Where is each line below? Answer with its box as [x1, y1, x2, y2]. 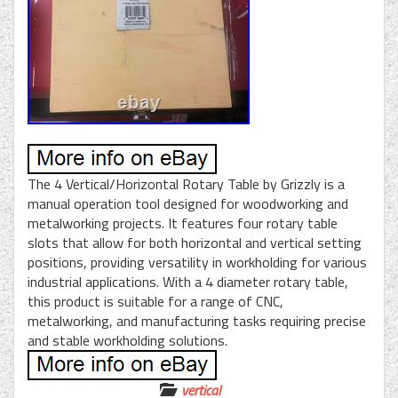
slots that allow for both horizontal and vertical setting [28, 231, 362, 253]
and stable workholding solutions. [28, 329, 227, 351]
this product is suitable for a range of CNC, [28, 290, 283, 312]
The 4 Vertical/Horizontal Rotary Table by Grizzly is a [28, 172, 345, 195]
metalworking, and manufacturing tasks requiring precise [28, 309, 366, 331]
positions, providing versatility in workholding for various [28, 251, 367, 273]
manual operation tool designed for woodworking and [28, 192, 348, 214]
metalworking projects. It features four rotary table [28, 211, 338, 234]
